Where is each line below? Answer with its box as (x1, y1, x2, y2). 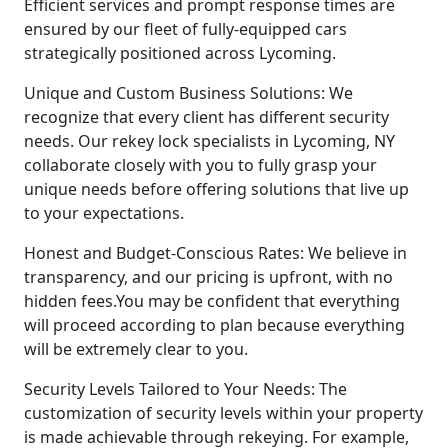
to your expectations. (24, 201, 184, 224)
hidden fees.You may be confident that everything (24, 289, 400, 312)
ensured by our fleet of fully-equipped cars (24, 17, 347, 40)
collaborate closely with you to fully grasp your (24, 153, 377, 176)
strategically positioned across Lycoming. (24, 41, 336, 64)
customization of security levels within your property (24, 401, 423, 424)
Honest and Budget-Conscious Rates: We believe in (24, 241, 407, 264)
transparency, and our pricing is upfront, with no (24, 265, 393, 288)
